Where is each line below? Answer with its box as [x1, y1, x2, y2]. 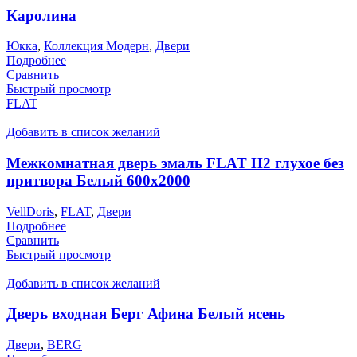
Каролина [6, 6, 76, 24]
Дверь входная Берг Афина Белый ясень [6, 305, 285, 323]
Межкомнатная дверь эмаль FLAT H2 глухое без [6, 154, 344, 171]
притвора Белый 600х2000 [6, 171, 190, 189]
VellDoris [6, 204, 54, 218]
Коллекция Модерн [44, 39, 149, 53]
